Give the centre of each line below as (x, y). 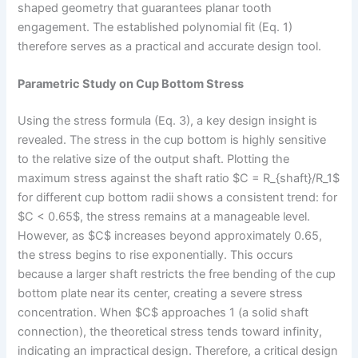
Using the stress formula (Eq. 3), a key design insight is (168, 120)
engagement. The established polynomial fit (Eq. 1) (155, 27)
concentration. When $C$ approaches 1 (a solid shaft (163, 312)
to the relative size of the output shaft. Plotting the (154, 159)
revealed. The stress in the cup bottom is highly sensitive (172, 139)
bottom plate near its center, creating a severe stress (161, 293)
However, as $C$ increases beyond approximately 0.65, (170, 235)
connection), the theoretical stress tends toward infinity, (170, 331)
